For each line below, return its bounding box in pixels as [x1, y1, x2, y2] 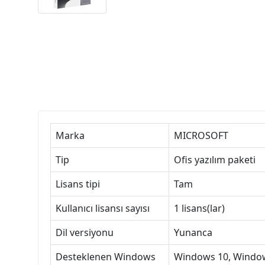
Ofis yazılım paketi [174, 153, 256, 167]
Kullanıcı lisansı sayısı [56, 202, 150, 215]
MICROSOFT [174, 129, 228, 143]
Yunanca [174, 226, 212, 240]
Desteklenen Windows [56, 250, 156, 264]
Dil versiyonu [56, 226, 114, 240]
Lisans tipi [56, 177, 100, 191]
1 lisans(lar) [174, 202, 225, 215]
